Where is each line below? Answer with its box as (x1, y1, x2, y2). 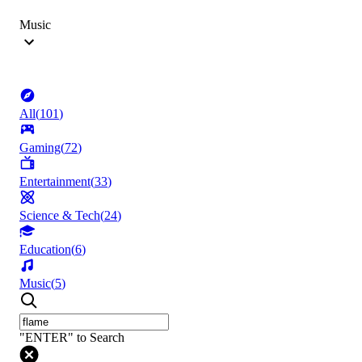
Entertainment (19, 175, 90, 189)
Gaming (19, 141, 61, 155)
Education (19, 242, 71, 257)
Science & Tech (19, 208, 100, 223)
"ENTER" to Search (19, 330, 124, 345)
